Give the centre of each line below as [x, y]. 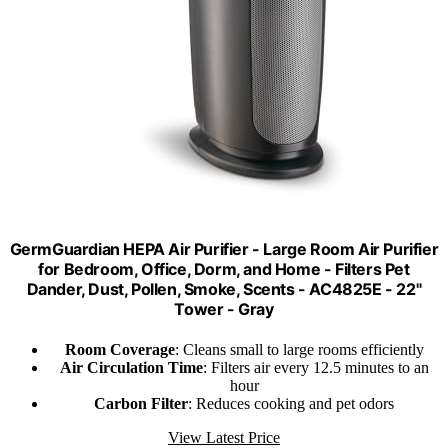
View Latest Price [224, 437]
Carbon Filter [141, 403]
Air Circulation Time [131, 367]
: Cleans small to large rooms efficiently [299, 349]
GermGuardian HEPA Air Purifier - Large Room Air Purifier [224, 249]
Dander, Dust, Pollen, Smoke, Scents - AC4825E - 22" [224, 289]
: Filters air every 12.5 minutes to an [315, 367]
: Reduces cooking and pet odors [291, 403]
